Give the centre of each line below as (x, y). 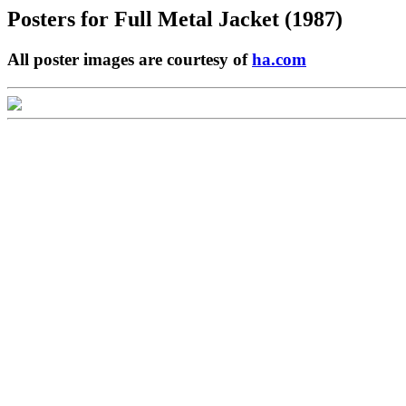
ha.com (279, 59)
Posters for (61, 19)
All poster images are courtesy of (130, 59)
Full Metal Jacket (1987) (228, 19)
